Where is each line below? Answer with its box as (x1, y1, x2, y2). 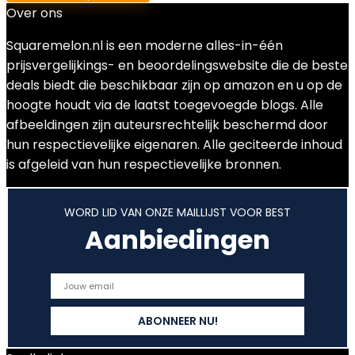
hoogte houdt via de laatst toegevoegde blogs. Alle (6, 96, 323, 114)
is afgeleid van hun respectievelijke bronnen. (6, 155, 281, 174)
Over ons (6, 4, 63, 22)
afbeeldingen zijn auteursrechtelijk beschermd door (6, 116, 328, 134)
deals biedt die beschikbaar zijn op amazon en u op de (6, 76, 342, 94)
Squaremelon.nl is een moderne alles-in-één (6, 36, 283, 55)
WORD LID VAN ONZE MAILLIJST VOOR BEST (64, 204, 291, 220)
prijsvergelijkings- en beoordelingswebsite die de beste (6, 56, 348, 74)
